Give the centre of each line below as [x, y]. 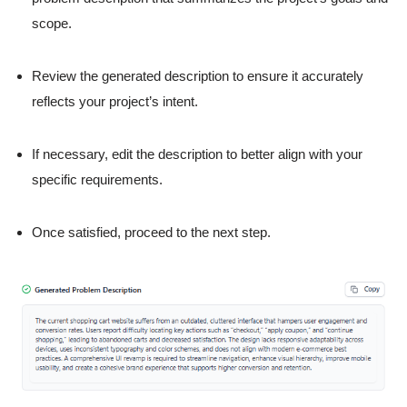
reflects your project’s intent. [115, 102]
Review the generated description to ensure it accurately [198, 76]
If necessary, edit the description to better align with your [197, 154]
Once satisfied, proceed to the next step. [151, 233]
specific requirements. [97, 180]
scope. [52, 24]
